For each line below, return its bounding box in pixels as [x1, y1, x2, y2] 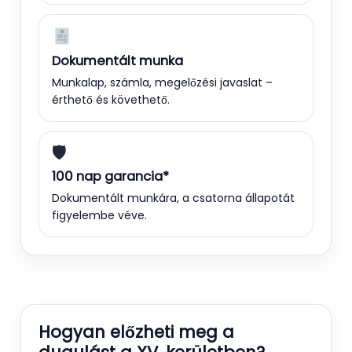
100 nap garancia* [52, 167, 169, 185]
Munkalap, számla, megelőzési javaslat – [52, 74, 273, 90]
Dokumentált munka [52, 51, 183, 70]
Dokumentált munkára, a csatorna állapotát [52, 189, 295, 206]
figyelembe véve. [52, 207, 147, 223]
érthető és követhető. [52, 91, 170, 108]
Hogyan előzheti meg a [38, 320, 234, 343]
